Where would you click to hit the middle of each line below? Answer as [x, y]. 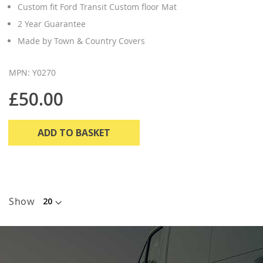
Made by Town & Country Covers [81, 41]
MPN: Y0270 [32, 72]
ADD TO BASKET [74, 132]
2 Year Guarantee [52, 23]
